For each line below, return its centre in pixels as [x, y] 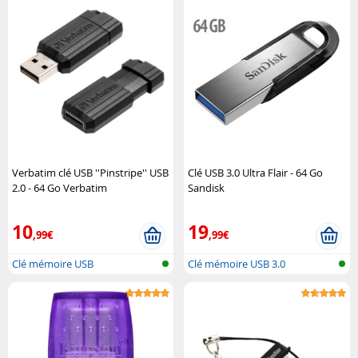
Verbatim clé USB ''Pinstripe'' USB [90, 172]
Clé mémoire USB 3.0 [237, 263]
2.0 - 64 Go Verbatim [60, 187]
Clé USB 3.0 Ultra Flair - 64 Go [256, 172]
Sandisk [207, 187]
